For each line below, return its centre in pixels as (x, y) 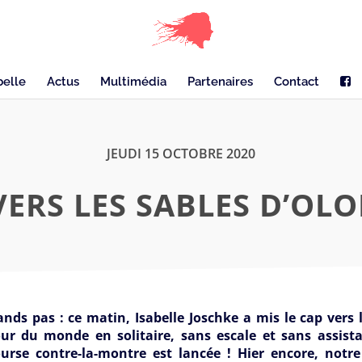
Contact (297, 82)
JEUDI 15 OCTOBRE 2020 (181, 153)
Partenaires (220, 82)
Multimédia (133, 82)
